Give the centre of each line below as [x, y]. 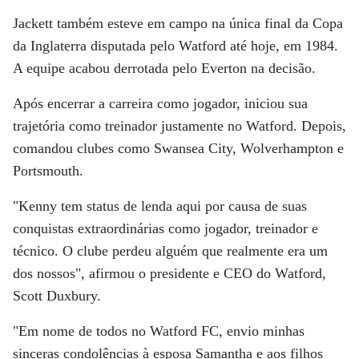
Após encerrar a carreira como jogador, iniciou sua [160, 104]
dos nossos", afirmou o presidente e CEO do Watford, [169, 274]
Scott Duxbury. [57, 296]
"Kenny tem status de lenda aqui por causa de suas [160, 206]
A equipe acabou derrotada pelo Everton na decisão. [164, 69]
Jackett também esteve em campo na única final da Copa [178, 24]
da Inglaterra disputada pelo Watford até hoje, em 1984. [175, 46]
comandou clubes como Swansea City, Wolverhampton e [178, 149]
